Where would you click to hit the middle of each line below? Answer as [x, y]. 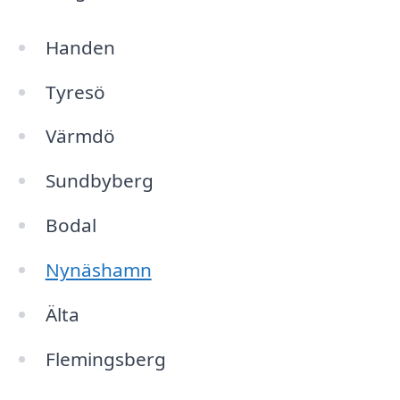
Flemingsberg [105, 358]
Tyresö [75, 92]
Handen [80, 47]
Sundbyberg [99, 181]
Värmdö [80, 136]
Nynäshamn [98, 270]
